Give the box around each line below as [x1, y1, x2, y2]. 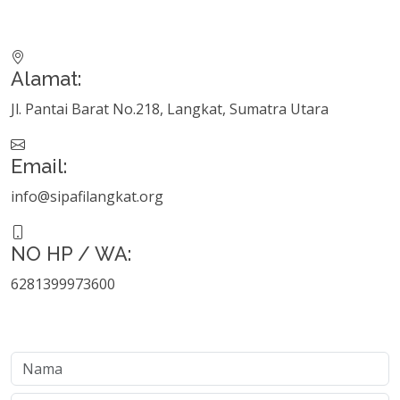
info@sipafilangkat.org [11, 187, 163, 207]
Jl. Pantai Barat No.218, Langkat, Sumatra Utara [11, 99, 329, 120]
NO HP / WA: [11, 243, 131, 266]
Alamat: [11, 68, 81, 91]
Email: [11, 155, 67, 179]
